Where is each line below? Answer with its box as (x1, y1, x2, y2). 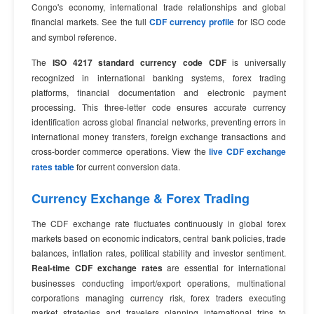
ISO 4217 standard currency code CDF (52, 56, 226, 69)
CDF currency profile (149, 15, 235, 28)
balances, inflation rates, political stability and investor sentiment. (32, 247, 286, 259)
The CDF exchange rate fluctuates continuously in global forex (32, 217, 286, 229)
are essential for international (162, 261, 287, 273)
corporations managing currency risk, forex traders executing (32, 292, 286, 303)
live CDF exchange (209, 145, 287, 158)
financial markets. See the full (32, 15, 149, 27)
